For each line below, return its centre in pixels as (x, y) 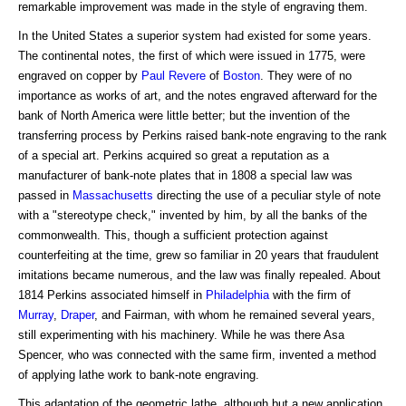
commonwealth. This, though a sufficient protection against (173, 236)
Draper (77, 315)
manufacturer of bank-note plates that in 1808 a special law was (185, 176)
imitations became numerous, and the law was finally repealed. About (199, 275)
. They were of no (306, 76)
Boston (242, 76)
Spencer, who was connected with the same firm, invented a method (197, 355)
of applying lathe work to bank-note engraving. (139, 375)
